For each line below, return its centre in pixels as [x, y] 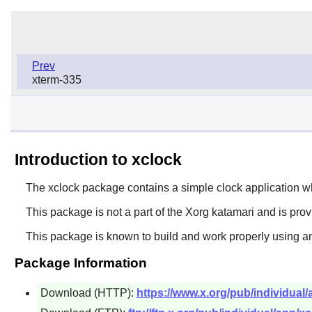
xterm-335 [57, 79]
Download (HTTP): [88, 292]
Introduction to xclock [98, 159]
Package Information [80, 263]
